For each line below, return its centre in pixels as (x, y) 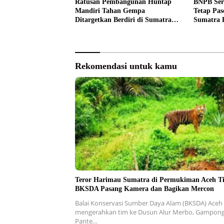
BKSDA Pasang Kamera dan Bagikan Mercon (144, 188)
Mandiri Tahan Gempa (110, 11)
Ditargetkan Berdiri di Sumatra (123, 20)
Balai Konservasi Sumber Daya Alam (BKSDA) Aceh (149, 203)
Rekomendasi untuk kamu (126, 66)
